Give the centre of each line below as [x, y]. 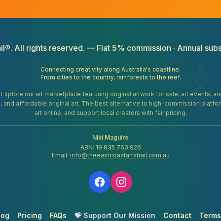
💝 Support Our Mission [115, 215]
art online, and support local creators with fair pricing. [110, 113]
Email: [61, 155]
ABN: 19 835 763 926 [110, 147]
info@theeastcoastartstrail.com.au [120, 155]
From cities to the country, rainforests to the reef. [110, 77]
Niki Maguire [110, 137]
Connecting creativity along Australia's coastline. [110, 69]
